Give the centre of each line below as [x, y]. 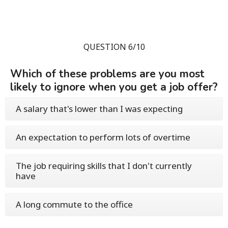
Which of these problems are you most [107, 74]
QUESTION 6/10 [114, 47]
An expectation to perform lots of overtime [103, 137]
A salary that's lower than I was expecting [99, 109]
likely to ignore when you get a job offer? [114, 87]
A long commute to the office [74, 204]
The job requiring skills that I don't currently [104, 166]
